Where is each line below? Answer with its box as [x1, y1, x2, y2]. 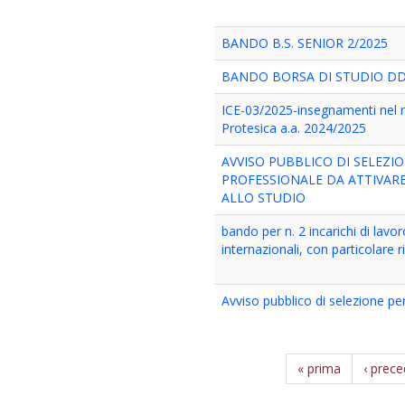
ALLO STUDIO [221, 189, 306, 206]
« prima [297, 360, 342, 377]
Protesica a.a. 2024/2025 [221, 119, 367, 137]
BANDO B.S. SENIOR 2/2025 [221, 34, 389, 52]
